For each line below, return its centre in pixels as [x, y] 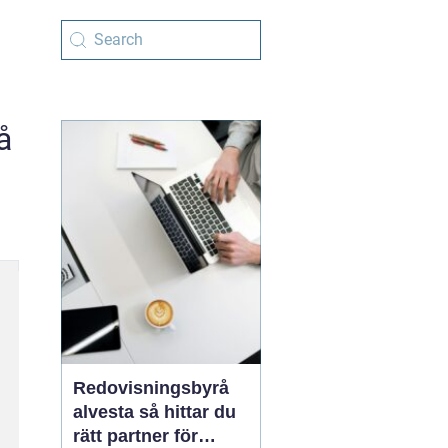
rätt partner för [135, 436]
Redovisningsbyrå [151, 388]
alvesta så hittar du [106, 412]
